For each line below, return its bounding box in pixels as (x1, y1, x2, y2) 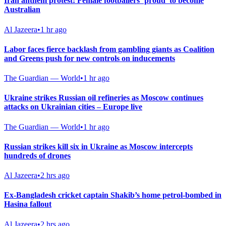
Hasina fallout (4, 200, 51, 209)
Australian (4, 5, 40, 14)
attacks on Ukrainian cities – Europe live (4, 102, 142, 111)
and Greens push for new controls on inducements (4, 53, 175, 63)
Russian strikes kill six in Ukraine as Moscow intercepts (4, 142, 193, 151)
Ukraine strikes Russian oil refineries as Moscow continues (4, 93, 203, 102)
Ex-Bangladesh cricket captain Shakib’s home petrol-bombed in (4, 191, 221, 200)
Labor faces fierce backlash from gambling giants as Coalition (4, 44, 214, 53)
